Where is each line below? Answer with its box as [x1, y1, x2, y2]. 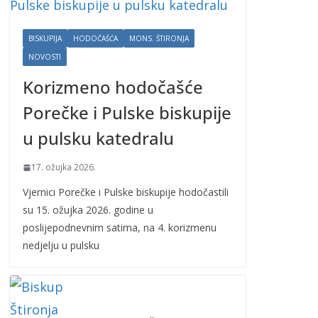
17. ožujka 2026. [31, 161, 97, 173]
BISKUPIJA [28, 33, 62, 43]
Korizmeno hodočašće [23, 75, 204, 99]
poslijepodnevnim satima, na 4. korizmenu [23, 221, 217, 234]
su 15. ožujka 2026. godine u [23, 203, 154, 216]
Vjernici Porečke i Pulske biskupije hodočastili [23, 185, 229, 199]
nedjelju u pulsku [23, 238, 100, 252]
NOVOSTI [28, 52, 62, 62]
